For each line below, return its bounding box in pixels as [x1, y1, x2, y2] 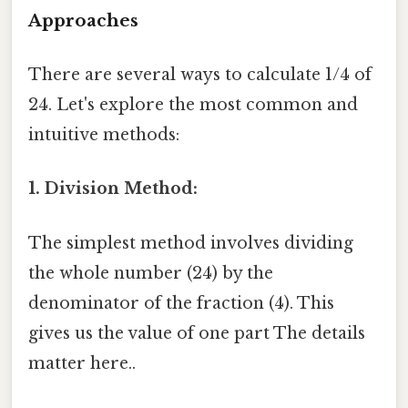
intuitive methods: [28, 125, 179, 146]
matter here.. [28, 352, 136, 373]
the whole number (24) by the [28, 262, 273, 283]
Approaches [28, 9, 138, 31]
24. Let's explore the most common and [28, 95, 358, 116]
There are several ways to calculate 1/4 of [28, 65, 372, 86]
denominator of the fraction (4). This [28, 292, 334, 313]
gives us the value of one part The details [28, 322, 365, 343]
